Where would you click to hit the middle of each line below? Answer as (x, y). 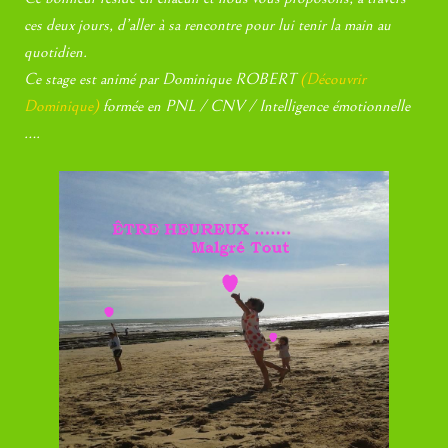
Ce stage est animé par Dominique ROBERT (162, 78)
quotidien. (56, 51)
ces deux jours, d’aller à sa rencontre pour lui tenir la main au (208, 24)
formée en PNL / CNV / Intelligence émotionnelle (255, 105)
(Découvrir (333, 78)
